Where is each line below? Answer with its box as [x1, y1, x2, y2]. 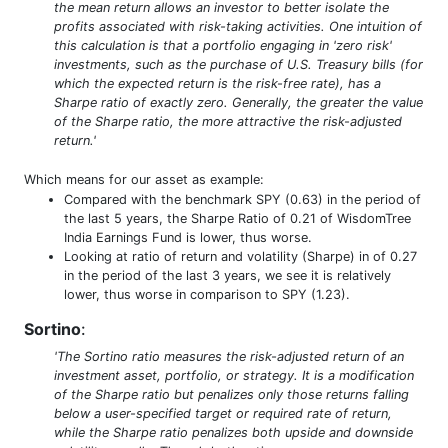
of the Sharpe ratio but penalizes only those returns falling [54, 386, 409, 402]
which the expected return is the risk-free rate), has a [54, 75, 381, 91]
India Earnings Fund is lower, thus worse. [64, 229, 312, 245]
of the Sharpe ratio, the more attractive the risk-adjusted [54, 113, 402, 129]
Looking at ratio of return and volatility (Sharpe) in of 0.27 [64, 248, 417, 264]
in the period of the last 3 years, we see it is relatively [64, 267, 391, 283]
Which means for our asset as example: [24, 171, 264, 187]
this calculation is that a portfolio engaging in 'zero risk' [54, 37, 392, 53]
